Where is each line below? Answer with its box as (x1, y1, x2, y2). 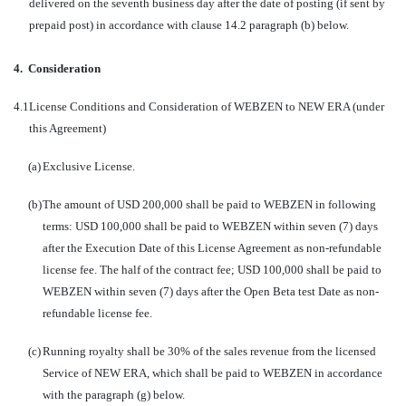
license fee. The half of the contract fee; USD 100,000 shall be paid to (43, 263, 382, 276)
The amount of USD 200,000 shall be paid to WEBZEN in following (43, 198, 376, 211)
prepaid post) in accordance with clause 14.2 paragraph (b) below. (28, 18, 349, 32)
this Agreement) (29, 121, 106, 135)
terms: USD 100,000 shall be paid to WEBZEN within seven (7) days (43, 219, 378, 233)
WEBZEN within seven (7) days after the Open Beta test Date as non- (43, 285, 379, 298)
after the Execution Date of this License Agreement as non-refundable (43, 241, 382, 255)
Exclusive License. (43, 159, 135, 173)
